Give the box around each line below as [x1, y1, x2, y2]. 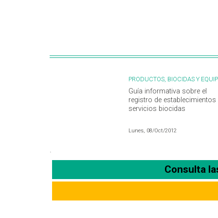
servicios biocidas [128, 105, 185, 113]
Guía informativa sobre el [128, 87, 207, 96]
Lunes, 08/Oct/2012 [128, 127, 177, 134]
